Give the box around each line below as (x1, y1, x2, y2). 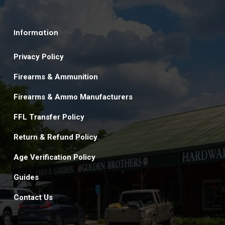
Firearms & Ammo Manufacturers (13, 92, 133, 102)
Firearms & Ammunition (13, 72, 98, 82)
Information (13, 28, 58, 38)
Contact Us (13, 193, 53, 202)
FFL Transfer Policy (13, 113, 84, 122)
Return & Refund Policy (13, 133, 97, 142)
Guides (13, 173, 39, 182)
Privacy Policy (13, 52, 64, 62)
